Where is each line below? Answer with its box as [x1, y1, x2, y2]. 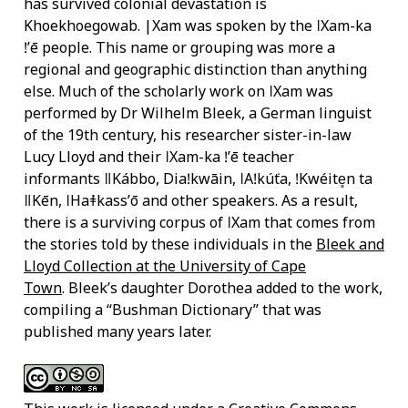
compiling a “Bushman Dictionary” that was [24, 300, 321, 321]
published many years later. [24, 321, 211, 342]
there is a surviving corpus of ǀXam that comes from [24, 212, 375, 233]
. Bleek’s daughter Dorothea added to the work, [62, 278, 382, 299]
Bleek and [316, 234, 384, 255]
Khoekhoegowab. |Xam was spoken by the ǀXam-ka [24, 15, 372, 36]
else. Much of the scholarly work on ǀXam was [24, 81, 333, 102]
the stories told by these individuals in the [24, 234, 316, 255]
